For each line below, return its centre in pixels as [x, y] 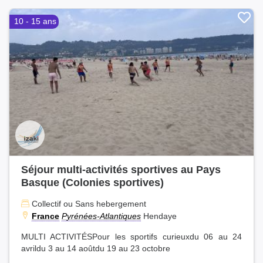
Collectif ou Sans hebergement [88, 203]
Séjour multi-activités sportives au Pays [121, 169]
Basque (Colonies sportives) [92, 182]
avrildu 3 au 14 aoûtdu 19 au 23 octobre [96, 248]
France [45, 216]
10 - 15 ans [35, 21]
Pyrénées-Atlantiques [101, 216]
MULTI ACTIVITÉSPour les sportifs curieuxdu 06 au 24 [131, 237]
